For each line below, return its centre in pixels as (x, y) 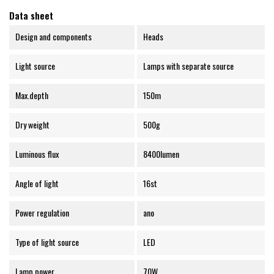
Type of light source (47, 242)
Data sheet (31, 16)
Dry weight (32, 125)
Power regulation (42, 213)
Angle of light (37, 183)
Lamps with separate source (188, 66)
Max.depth (32, 95)
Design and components (54, 37)
